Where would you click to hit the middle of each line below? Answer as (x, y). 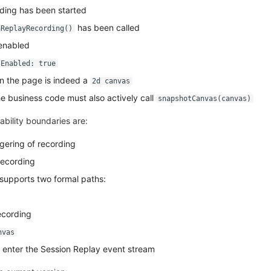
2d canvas (111, 81)
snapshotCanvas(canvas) (204, 99)
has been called (107, 28)
